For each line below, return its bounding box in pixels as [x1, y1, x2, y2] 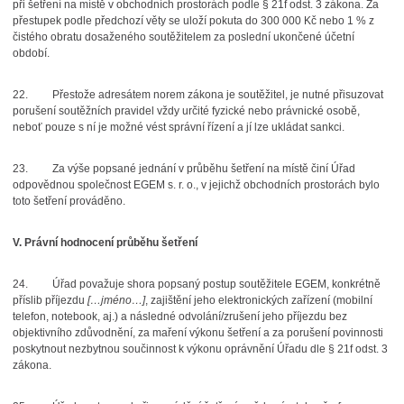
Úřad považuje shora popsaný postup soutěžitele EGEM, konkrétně [51, 278, 381, 290]
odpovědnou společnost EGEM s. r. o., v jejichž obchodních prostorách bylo [12, 179, 380, 191]
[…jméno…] [87, 294, 145, 307]
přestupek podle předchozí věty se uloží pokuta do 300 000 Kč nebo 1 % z [12, 14, 374, 27]
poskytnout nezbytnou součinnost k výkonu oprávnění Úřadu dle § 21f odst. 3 [12, 343, 388, 355]
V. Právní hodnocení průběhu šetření [12, 236, 197, 249]
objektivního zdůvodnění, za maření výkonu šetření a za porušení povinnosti [12, 326, 383, 339]
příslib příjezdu [12, 294, 87, 307]
